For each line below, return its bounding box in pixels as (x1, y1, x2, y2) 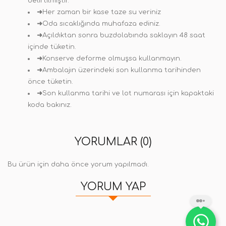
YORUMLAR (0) (74, 136, 152, 148)
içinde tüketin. (28, 43, 76, 50)
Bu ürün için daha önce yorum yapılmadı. (8, 161, 149, 168)
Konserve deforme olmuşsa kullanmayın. (42, 55, 182, 62)
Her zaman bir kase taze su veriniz (42, 9, 161, 16)
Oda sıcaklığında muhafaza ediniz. (42, 20, 160, 27)
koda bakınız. (28, 101, 72, 108)
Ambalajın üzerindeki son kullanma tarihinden (42, 67, 201, 74)
